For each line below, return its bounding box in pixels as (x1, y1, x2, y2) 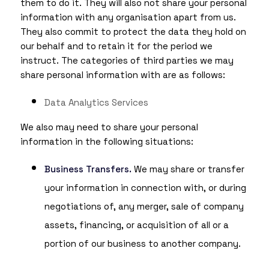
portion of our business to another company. (44, 238, 241, 250)
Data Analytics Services (44, 97, 148, 109)
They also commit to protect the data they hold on (20, 26, 246, 38)
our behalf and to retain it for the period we (20, 40, 213, 52)
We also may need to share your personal (20, 121, 198, 133)
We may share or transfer (131, 163, 244, 175)
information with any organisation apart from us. (20, 11, 236, 23)
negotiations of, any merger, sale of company (44, 201, 244, 213)
